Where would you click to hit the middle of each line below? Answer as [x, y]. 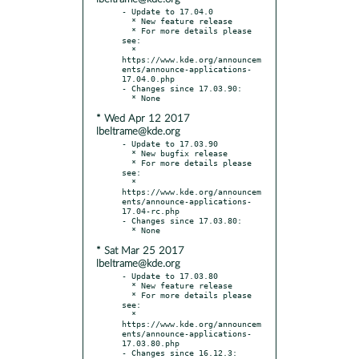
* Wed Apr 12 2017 [143, 119]
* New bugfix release [127, 153]
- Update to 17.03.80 [170, 275]
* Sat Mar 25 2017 [140, 251]
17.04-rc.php [151, 210]
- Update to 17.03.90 [170, 143]
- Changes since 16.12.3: [179, 352]
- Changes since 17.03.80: [182, 220]
